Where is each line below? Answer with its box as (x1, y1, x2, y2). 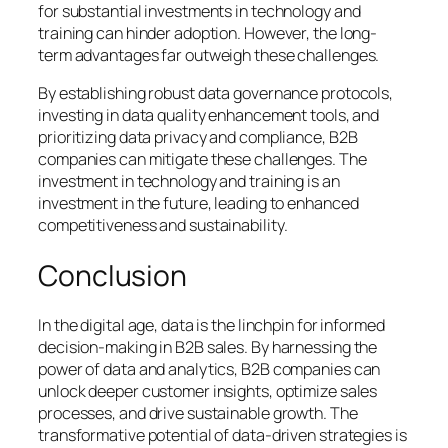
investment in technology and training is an (38, 170, 340, 193)
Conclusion (38, 255, 187, 295)
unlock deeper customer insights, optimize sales (38, 380, 378, 403)
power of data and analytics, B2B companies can (38, 358, 381, 381)
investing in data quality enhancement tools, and (38, 104, 380, 127)
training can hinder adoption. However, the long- (38, 22, 378, 45)
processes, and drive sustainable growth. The (38, 402, 358, 425)
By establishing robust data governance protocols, (38, 82, 394, 105)
